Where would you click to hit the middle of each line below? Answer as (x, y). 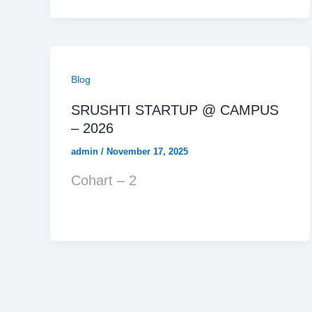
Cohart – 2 (104, 180)
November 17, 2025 (147, 152)
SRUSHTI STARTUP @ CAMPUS (175, 110)
